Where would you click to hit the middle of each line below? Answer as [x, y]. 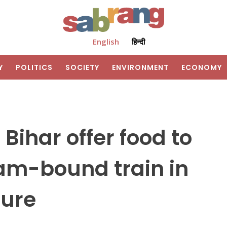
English [106, 42]
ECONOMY [202, 68]
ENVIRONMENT [140, 68]
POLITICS [34, 68]
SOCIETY [82, 68]
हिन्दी [138, 42]
